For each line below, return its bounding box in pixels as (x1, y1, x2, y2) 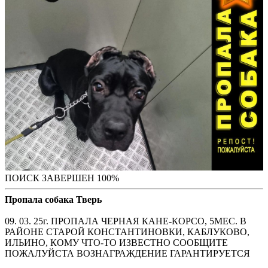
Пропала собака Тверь (5, 194, 102, 205)
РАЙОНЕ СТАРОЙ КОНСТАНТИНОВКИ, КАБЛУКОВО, (5, 226, 249, 237)
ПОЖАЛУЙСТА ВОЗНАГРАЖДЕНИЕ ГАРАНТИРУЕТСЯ (5, 248, 250, 258)
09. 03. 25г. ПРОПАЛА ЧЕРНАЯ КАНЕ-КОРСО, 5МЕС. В (5, 215, 246, 226)
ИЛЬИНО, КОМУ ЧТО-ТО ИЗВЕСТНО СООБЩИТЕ (5, 237, 228, 248)
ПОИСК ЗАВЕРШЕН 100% (5, 172, 119, 183)
